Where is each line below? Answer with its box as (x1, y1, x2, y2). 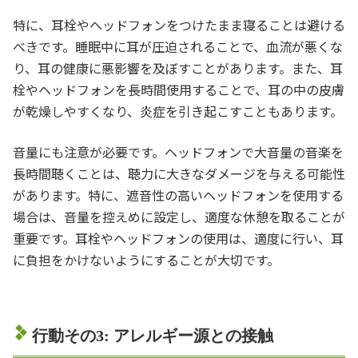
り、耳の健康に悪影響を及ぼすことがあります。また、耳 (13, 58, 343, 78)
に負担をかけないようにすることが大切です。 (13, 249, 280, 269)
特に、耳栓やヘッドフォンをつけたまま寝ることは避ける (13, 14, 345, 34)
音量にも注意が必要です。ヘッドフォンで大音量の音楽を (13, 141, 344, 161)
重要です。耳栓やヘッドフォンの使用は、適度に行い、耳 (13, 228, 344, 248)
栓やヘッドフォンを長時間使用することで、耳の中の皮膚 (13, 79, 344, 99)
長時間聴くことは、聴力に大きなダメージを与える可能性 (13, 163, 345, 183)
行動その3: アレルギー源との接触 (32, 326, 273, 344)
